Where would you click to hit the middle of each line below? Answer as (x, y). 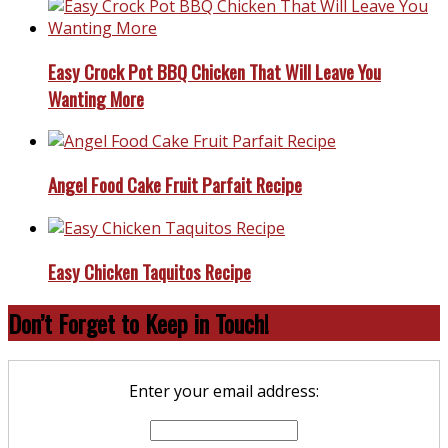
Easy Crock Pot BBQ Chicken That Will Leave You (214, 71)
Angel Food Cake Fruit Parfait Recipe (175, 185)
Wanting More (96, 98)
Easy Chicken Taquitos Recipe (149, 271)
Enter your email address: (224, 391)
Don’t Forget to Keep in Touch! (138, 322)
